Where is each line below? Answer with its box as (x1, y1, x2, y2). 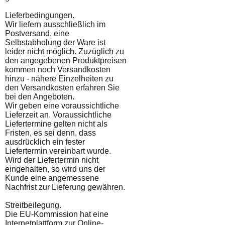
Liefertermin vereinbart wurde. (5, 147, 111, 155)
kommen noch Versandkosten (5, 65, 110, 74)
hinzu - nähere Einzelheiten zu (5, 74, 114, 83)
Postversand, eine (5, 29, 69, 38)
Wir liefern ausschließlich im (5, 20, 105, 29)
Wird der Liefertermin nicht (5, 156, 98, 164)
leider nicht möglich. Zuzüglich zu (5, 47, 124, 56)
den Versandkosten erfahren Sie (5, 83, 120, 92)
